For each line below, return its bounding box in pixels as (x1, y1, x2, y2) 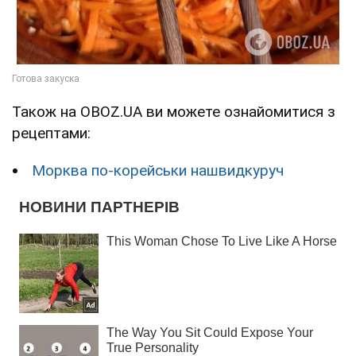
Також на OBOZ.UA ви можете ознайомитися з (12, 103, 335, 122)
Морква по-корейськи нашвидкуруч (32, 161, 284, 180)
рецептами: (12, 124, 91, 143)
